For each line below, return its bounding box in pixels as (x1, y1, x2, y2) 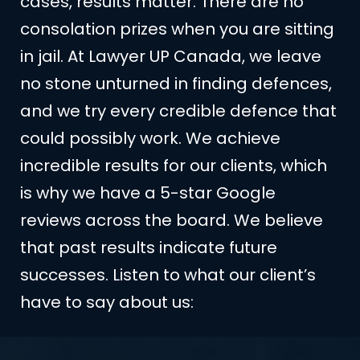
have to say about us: (20, 290, 194, 313)
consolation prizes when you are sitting (20, 17, 334, 40)
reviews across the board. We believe (20, 208, 323, 231)
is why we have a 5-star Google (20, 181, 276, 204)
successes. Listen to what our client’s (20, 263, 316, 286)
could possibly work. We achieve (20, 126, 280, 149)
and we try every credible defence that (20, 99, 337, 122)
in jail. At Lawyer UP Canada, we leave (20, 44, 321, 67)
